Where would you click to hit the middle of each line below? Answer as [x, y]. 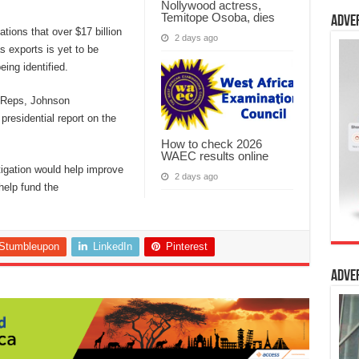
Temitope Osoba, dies [218, 17]
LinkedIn [112, 247]
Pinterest [186, 247]
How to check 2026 [211, 143]
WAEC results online [214, 155]
